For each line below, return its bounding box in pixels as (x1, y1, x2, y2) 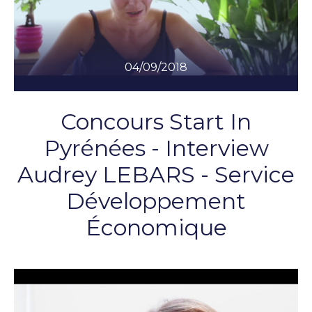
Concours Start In (61, 108, 251, 135)
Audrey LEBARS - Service (17, 161, 295, 188)
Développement (66, 187, 246, 214)
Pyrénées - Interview (43, 134, 269, 162)
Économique (85, 214, 227, 241)
